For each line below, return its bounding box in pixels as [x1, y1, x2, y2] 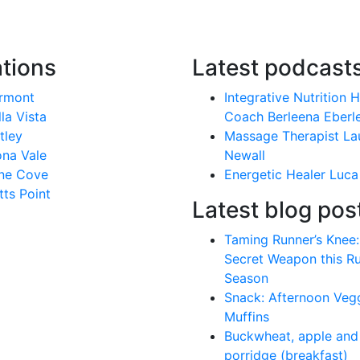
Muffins [224, 309, 269, 325]
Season [224, 270, 268, 286]
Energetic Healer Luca [224, 166, 358, 182]
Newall [224, 147, 265, 163]
